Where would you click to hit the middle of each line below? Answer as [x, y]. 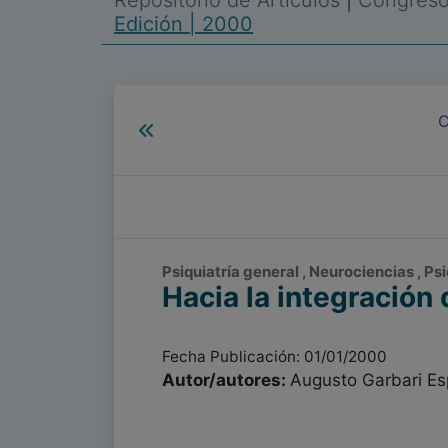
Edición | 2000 [183, 24]
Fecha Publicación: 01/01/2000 [274, 356]
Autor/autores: [226, 380]
